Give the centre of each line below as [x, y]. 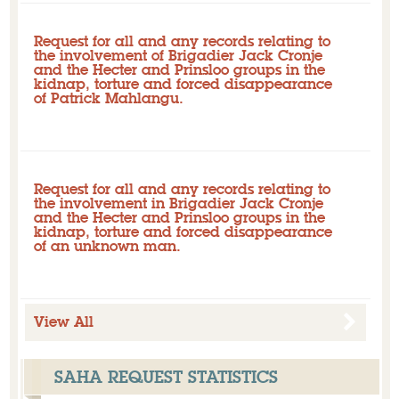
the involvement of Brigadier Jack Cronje [178, 55]
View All [63, 322]
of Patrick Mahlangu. [108, 98]
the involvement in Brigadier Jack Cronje [178, 203]
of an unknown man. [107, 246]
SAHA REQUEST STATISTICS [166, 377]
